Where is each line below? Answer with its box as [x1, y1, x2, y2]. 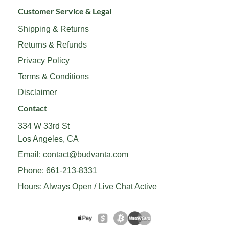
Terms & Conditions [18, 72, 89, 81]
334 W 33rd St [18, 121, 70, 130]
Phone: [18, 166, 46, 175]
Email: [18, 150, 43, 159]
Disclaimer [18, 87, 57, 97]
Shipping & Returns [18, 24, 89, 33]
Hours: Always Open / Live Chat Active [18, 181, 157, 191]
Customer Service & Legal [18, 6, 111, 16]
